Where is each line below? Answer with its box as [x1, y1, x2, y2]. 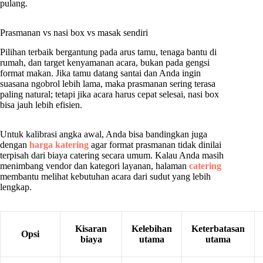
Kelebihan [131, 224, 172, 234]
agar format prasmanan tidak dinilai [89, 140, 221, 150]
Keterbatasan [191, 224, 245, 234]
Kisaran [75, 224, 107, 234]
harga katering [29, 140, 89, 150]
